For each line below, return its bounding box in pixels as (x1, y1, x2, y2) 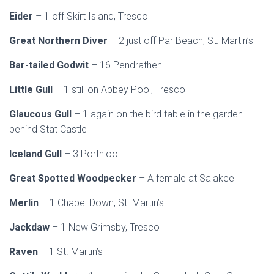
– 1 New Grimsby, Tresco (52, 221, 160, 233)
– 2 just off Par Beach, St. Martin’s (110, 35, 253, 46)
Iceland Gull (9, 148, 64, 160)
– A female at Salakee (139, 172, 234, 184)
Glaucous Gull (9, 108, 74, 120)
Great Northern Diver (9, 35, 110, 46)
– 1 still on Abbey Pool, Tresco (55, 84, 188, 95)
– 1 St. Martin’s (40, 246, 103, 257)
